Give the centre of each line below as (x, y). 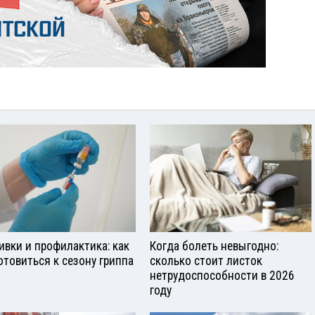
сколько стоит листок (206, 261)
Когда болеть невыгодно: (214, 246)
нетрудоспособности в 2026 (222, 275)
